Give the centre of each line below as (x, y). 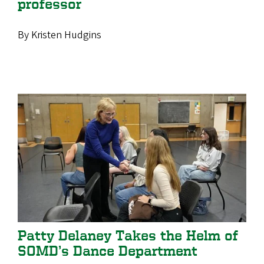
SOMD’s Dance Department (108, 251)
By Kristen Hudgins (60, 35)
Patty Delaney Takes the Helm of (128, 236)
